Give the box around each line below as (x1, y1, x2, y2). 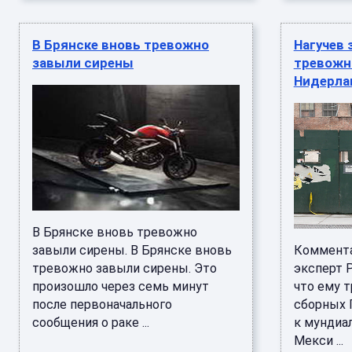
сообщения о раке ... (32, 315, 149, 330)
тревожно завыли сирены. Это (32, 261, 217, 276)
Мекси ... (293, 333, 343, 348)
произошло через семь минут (32, 279, 209, 294)
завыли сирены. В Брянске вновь (32, 243, 232, 258)
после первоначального (32, 297, 172, 312)
